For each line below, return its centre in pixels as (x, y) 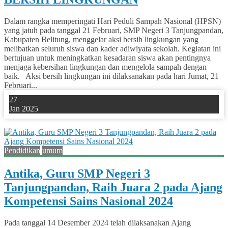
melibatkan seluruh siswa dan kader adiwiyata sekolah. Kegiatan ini (112, 48)
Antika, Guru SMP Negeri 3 (77, 173)
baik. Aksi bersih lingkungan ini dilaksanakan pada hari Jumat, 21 (111, 76)
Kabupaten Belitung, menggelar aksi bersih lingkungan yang (101, 39)
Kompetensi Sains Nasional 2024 (89, 201)
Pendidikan (22, 150)
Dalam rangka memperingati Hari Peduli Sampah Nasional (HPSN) (112, 21)
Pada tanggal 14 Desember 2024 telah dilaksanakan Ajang (97, 222)
